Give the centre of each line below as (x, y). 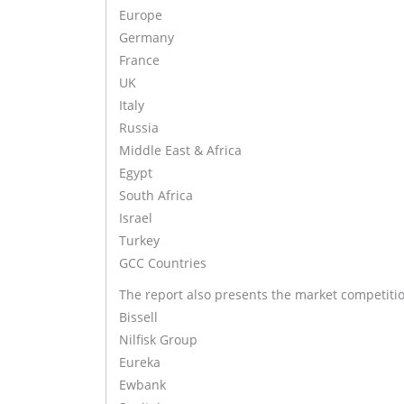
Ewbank (142, 385)
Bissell (138, 317)
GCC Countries (163, 263)
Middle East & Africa (180, 151)
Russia (139, 128)
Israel (136, 218)
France (139, 60)
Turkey (139, 241)
